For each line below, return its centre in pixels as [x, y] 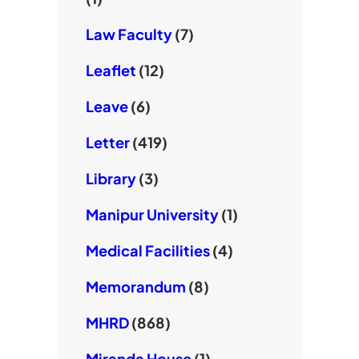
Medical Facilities [147, 251]
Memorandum [135, 287]
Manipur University [152, 215]
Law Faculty [129, 34]
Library [111, 179]
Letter [107, 143]
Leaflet [111, 71]
